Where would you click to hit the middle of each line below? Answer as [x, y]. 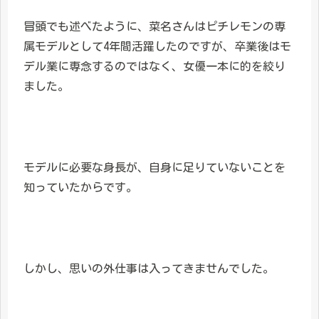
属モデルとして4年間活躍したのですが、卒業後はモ [157, 47]
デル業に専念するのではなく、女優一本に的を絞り [155, 67]
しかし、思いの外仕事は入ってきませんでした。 [149, 268]
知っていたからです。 [80, 187]
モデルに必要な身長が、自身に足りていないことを [155, 167]
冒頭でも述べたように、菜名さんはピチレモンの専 [155, 27]
